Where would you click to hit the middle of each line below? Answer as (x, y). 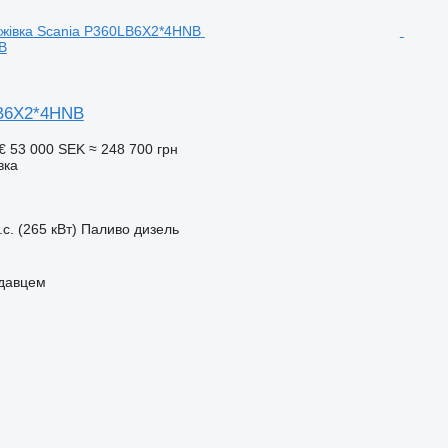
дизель (156, 228)
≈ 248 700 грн (133, 148)
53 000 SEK (47, 148)
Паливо (105, 228)
